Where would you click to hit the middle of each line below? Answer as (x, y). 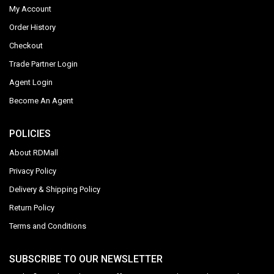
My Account (30, 9)
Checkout (26, 45)
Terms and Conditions (48, 226)
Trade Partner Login (43, 64)
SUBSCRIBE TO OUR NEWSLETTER (86, 259)
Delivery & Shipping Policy (55, 189)
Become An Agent (41, 100)
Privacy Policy (33, 171)
